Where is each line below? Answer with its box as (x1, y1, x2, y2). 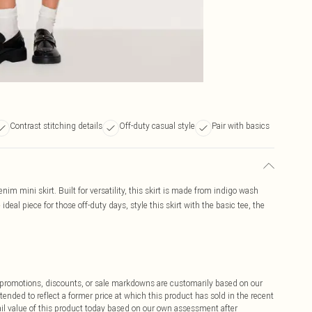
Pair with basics (212, 120, 270, 131)
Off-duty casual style (119, 120, 195, 131)
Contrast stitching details (10, 120, 102, 131)
